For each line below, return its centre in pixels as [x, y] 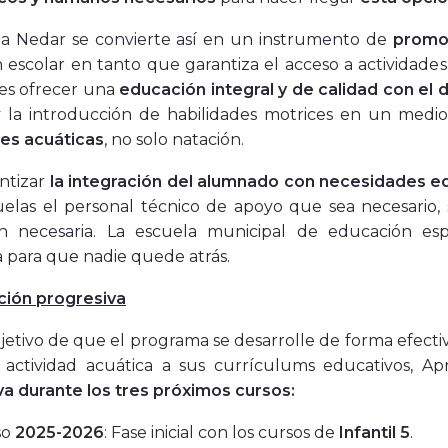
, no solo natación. [176, 140]
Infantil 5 [374, 433]
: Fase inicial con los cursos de [221, 433]
